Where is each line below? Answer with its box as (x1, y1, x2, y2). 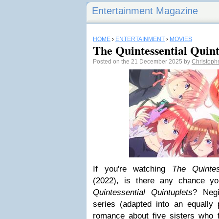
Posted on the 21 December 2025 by (93, 58, 192, 65)
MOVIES (170, 36, 192, 43)
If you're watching (93, 164, 172, 174)
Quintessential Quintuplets (93, 188, 193, 197)
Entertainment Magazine (92, 5, 198, 16)
